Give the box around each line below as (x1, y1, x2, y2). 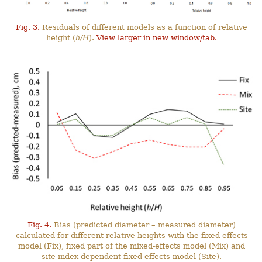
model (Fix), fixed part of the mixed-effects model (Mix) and (18, 242, 246, 251)
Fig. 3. (16, 23, 40, 32)
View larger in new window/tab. (96, 33, 218, 43)
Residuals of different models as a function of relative (40, 23, 248, 32)
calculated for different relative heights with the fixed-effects (15, 231, 248, 240)
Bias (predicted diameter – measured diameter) (51, 220, 236, 230)
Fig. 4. (27, 220, 52, 230)
